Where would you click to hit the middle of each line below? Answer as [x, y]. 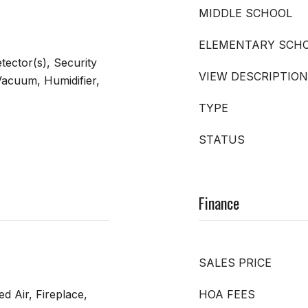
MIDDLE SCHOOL [245, 13]
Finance [219, 202]
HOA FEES [227, 294]
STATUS [222, 139]
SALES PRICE [235, 262]
